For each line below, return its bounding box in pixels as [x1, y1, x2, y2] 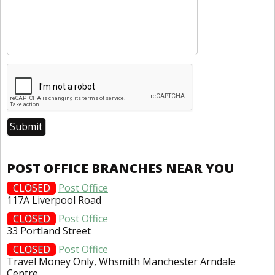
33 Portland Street [7, 223, 91, 238]
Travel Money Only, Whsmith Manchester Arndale [7, 254, 236, 268]
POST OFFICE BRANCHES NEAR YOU [7, 159, 234, 177]
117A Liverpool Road [7, 193, 101, 207]
